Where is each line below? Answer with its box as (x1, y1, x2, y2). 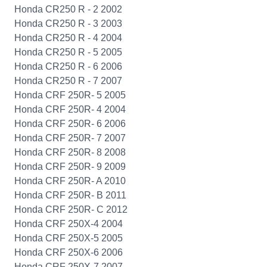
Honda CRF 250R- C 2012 (14, 204, 128, 215)
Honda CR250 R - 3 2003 (14, 18, 122, 29)
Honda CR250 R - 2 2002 (14, 4, 122, 14)
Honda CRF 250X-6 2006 (14, 247, 123, 257)
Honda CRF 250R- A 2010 (14, 176, 126, 186)
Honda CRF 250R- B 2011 (14, 190, 126, 200)
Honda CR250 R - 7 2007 (14, 76, 122, 86)
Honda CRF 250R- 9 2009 (14, 162, 126, 172)
